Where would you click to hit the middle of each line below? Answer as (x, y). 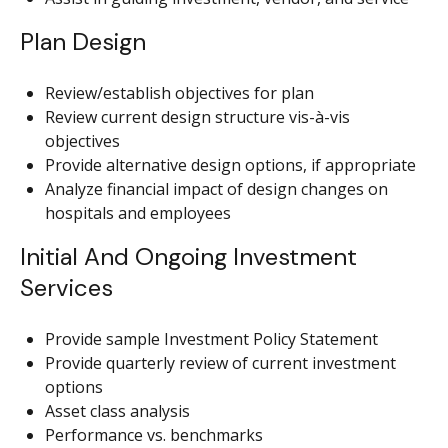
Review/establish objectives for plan (179, 93)
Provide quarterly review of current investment (220, 363)
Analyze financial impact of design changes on (216, 189)
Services (66, 287)
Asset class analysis (117, 411)
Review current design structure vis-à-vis (197, 117)
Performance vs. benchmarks (154, 435)
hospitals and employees (138, 213)
